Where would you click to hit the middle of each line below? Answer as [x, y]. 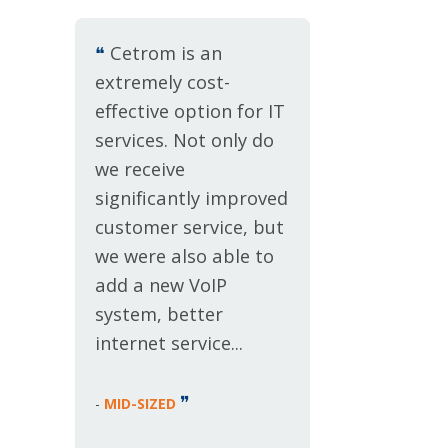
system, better [159, 314]
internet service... [169, 343]
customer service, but [189, 227]
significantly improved [191, 198]
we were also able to [184, 256]
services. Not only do [184, 140]
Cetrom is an [163, 53]
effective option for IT [190, 111]
